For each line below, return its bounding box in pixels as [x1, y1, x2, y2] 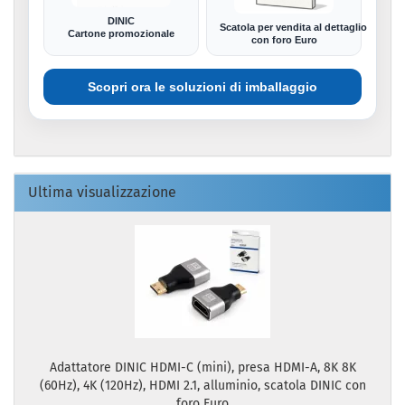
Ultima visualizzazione [28, 184, 176, 202]
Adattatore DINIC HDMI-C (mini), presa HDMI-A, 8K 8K [49, 360, 356, 376]
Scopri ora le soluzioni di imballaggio [88, 80, 317, 95]
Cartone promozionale [68, 27, 174, 39]
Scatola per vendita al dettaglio [219, 21, 367, 33]
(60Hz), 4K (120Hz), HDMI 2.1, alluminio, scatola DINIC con [39, 378, 366, 394]
